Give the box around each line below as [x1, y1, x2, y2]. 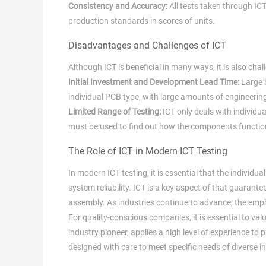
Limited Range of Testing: [68, 106, 161, 116]
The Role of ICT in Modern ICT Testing [68, 145, 227, 157]
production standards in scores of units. [68, 15, 215, 26]
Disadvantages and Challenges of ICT [68, 39, 226, 51]
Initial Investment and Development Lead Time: [68, 77, 239, 87]
